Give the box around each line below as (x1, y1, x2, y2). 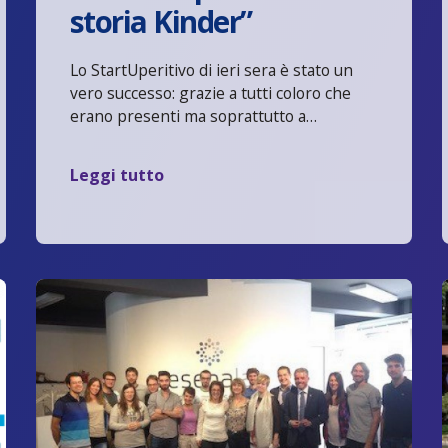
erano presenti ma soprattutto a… (69, 105, 317, 128)
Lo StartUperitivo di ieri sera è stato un (69, 59, 353, 82)
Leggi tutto (69, 163, 164, 186)
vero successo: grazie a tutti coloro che (69, 82, 351, 105)
